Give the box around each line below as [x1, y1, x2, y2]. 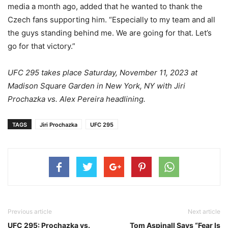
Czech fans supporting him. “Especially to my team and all [8, 15, 215, 25]
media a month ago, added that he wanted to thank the [8, 2, 203, 12]
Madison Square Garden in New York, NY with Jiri [8, 81, 185, 91]
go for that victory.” [8, 41, 75, 51]
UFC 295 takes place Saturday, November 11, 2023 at [8, 68, 197, 78]
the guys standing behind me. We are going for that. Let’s [8, 28, 212, 38]
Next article [188, 208, 220, 216]
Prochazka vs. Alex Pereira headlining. [8, 94, 146, 104]
